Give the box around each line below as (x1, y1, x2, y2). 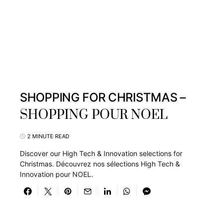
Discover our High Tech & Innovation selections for (20, 149, 182, 158)
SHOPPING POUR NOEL (20, 107, 167, 123)
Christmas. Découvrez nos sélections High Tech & (20, 160, 180, 168)
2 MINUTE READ (27, 133, 69, 140)
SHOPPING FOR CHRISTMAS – (20, 90, 186, 105)
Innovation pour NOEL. (20, 170, 93, 178)
